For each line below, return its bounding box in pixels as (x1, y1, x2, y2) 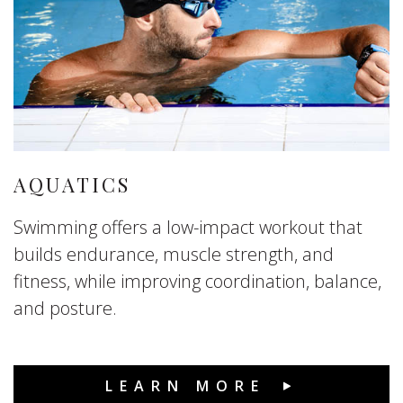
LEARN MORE (105, 376, 265, 397)
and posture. (13, 296, 117, 321)
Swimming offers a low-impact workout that (13, 215, 363, 240)
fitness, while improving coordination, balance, (13, 269, 381, 294)
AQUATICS (13, 171, 131, 199)
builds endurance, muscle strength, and (13, 242, 334, 267)
